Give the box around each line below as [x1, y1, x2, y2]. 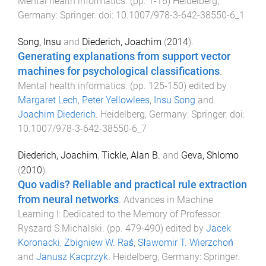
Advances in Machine [123, 194, 213, 206]
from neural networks [18, 194, 119, 206]
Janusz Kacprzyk [36, 251, 108, 263]
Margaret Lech [18, 94, 78, 106]
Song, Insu [18, 36, 61, 48]
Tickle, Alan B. [102, 150, 160, 161]
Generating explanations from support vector [18, 50, 230, 63]
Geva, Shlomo [181, 150, 239, 161]
